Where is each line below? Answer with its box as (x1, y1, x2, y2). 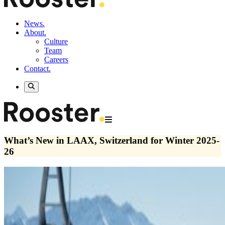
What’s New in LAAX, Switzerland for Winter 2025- (4, 135, 219, 146)
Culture (44, 37, 68, 46)
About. (24, 28, 46, 37)
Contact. (24, 64, 51, 73)
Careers (44, 55, 68, 64)
